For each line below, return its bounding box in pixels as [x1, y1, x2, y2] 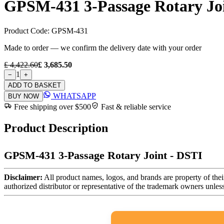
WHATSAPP [51, 91, 96, 100]
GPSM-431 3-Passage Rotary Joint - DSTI [4, 148, 202, 161]
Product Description [4, 121, 108, 134]
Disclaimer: [4, 172, 42, 181]
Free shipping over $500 [14, 102, 91, 111]
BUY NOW [8, 92, 39, 100]
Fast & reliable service [99, 102, 171, 111]
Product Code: [4, 26, 51, 35]
